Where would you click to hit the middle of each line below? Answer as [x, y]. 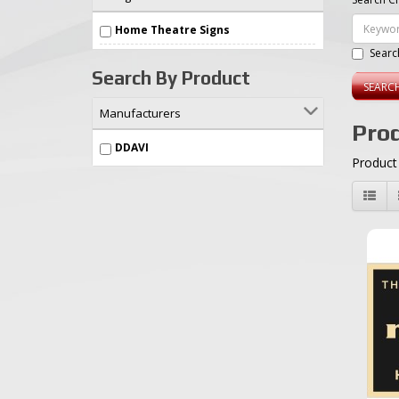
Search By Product [171, 78]
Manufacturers [140, 113]
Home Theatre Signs [172, 30]
